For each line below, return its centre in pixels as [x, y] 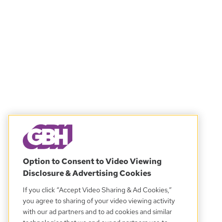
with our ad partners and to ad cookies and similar [97, 212]
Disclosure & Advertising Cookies [87, 173]
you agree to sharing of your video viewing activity [99, 201]
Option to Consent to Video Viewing [92, 161]
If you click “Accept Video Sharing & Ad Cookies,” [97, 190]
